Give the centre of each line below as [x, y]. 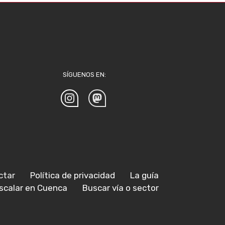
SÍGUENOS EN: [84, 74]
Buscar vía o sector [121, 188]
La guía [144, 175]
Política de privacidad [73, 175]
